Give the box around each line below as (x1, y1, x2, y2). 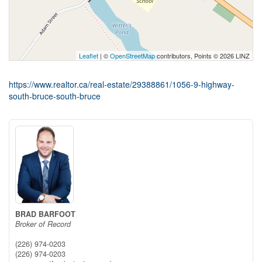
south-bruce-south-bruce (9, 89, 101, 102)
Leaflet (79, 50, 98, 60)
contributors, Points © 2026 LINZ (155, 50, 250, 60)
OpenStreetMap (110, 50, 155, 60)
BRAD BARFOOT (15, 208, 75, 219)
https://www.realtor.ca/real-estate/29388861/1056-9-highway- (9, 78, 235, 90)
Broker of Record (15, 218, 71, 229)
